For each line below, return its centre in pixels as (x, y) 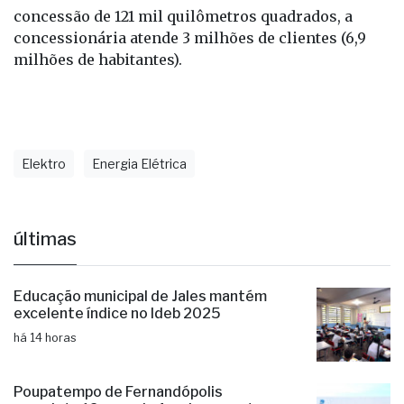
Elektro (44, 163)
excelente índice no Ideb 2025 (117, 313)
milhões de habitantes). (98, 59)
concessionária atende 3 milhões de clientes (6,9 (190, 37)
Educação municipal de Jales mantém (140, 296)
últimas (45, 239)
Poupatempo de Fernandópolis (118, 391)
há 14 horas (45, 337)
